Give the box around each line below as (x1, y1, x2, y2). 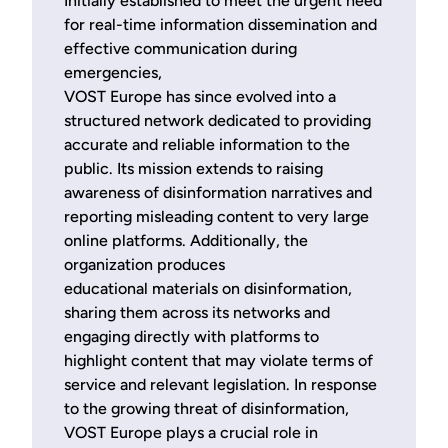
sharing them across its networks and (64, 302, 330, 322)
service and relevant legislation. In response (64, 374, 377, 394)
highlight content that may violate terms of (64, 350, 373, 370)
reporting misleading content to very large (64, 206, 369, 226)
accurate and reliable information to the (64, 134, 350, 154)
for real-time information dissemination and (64, 14, 377, 34)
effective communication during (64, 38, 297, 58)
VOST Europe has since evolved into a (64, 86, 336, 106)
